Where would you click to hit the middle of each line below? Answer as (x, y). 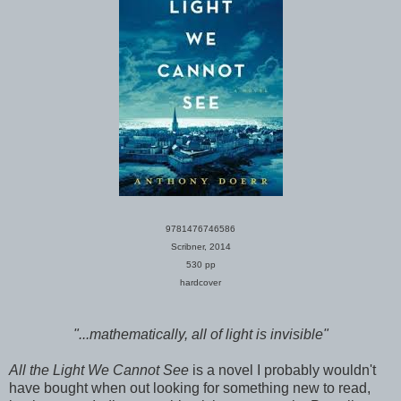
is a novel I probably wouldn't (282, 370)
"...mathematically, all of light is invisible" (200, 334)
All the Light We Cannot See (99, 370)
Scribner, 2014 (200, 246)
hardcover (200, 282)
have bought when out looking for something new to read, (190, 388)
